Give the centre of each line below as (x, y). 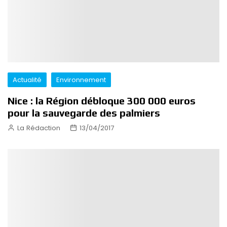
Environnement (81, 80)
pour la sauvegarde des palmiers (84, 112)
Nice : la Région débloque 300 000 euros (102, 100)
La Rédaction (39, 128)
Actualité (27, 80)
